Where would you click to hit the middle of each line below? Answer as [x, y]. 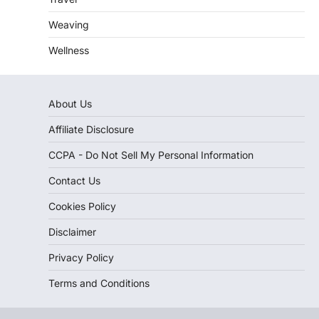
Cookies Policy [82, 206]
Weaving [69, 24]
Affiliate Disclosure [91, 129]
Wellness [69, 50]
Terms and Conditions [99, 283]
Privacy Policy [81, 257]
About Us [70, 103]
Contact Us [74, 180]
